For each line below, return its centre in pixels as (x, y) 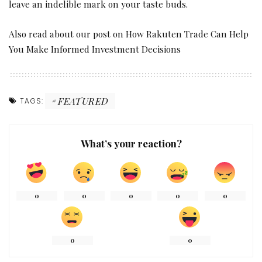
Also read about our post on (67, 34)
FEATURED (83, 101)
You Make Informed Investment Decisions (95, 49)
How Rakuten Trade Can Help (187, 34)
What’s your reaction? (131, 144)
